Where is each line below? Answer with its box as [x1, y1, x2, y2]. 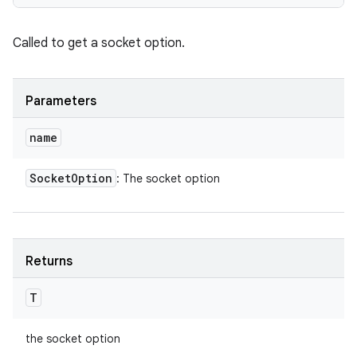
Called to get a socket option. [13, 35, 185, 51]
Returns [25, 253, 73, 269]
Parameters [25, 93, 96, 109]
